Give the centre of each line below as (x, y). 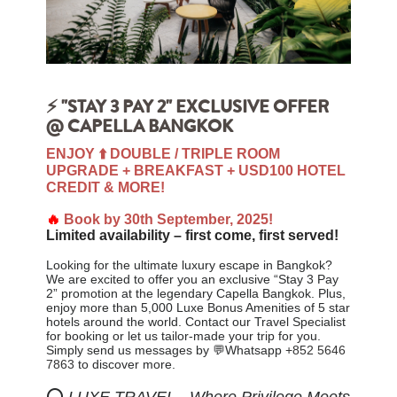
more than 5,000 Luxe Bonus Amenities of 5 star (215, 307)
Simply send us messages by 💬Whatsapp (166, 350)
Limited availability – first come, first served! (193, 235)
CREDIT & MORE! (106, 187)
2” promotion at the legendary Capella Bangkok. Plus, (196, 293)
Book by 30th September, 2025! (169, 219)
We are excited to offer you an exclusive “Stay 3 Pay (193, 279)
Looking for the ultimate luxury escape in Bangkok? (190, 265)
